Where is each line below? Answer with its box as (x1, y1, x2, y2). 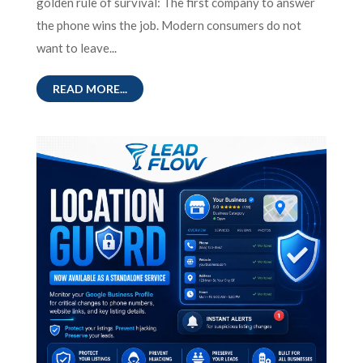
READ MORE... (52, 82, 127, 96)
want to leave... (36, 41, 117, 56)
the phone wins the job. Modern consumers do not (36, 18, 301, 33)
